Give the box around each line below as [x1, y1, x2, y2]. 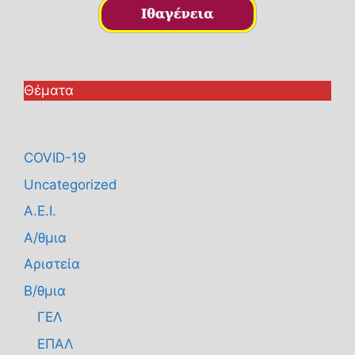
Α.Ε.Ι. [24, 203, 56, 219]
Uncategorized [24, 176, 117, 193]
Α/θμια [24, 229, 67, 246]
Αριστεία [24, 256, 80, 273]
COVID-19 [24, 150, 86, 166]
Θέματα [24, 82, 74, 99]
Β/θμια [24, 282, 66, 299]
